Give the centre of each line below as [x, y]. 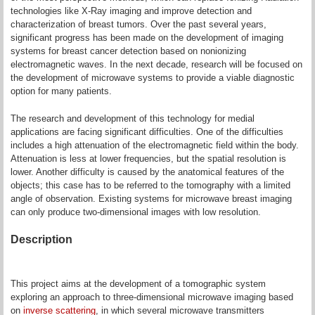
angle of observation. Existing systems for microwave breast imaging [151, 199]
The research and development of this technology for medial [133, 118]
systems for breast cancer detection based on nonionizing [128, 51]
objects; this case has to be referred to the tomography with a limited [150, 185]
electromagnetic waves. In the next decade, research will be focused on [156, 64]
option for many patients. [61, 91]
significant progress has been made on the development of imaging [147, 38]
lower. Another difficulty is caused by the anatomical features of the [147, 172]
